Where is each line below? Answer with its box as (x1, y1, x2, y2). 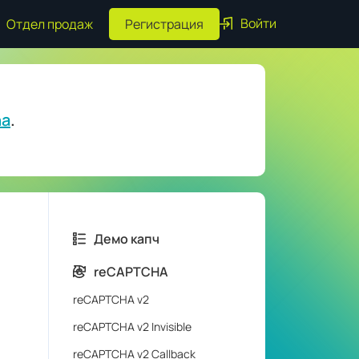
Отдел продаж (6, 15, 93, 33)
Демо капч (94, 230, 159, 248)
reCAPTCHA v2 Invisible (73, 319, 192, 334)
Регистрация (125, 15, 204, 33)
